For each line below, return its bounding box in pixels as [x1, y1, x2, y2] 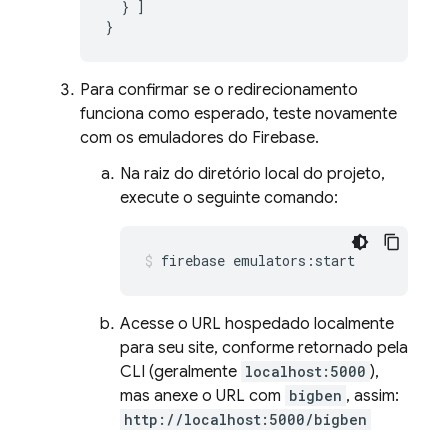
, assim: [346, 386, 399, 406]
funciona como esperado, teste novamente [80, 104, 397, 124]
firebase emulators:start [161, 251, 355, 270]
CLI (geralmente [120, 362, 241, 382]
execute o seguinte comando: [120, 188, 338, 208]
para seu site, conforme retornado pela [120, 338, 408, 358]
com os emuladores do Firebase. [80, 128, 319, 148]
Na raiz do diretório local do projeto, [120, 164, 385, 184]
